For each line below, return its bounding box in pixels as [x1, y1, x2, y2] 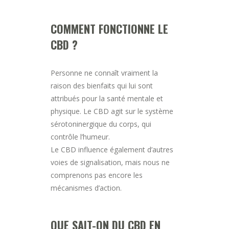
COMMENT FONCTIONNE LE [51, 20, 168, 37]
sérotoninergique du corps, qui [51, 119, 151, 129]
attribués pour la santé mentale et [51, 93, 163, 103]
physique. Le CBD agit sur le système [51, 106, 173, 116]
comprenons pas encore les [51, 170, 143, 180]
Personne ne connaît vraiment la [51, 67, 158, 78]
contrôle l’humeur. [51, 131, 110, 142]
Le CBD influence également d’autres [51, 144, 173, 154]
